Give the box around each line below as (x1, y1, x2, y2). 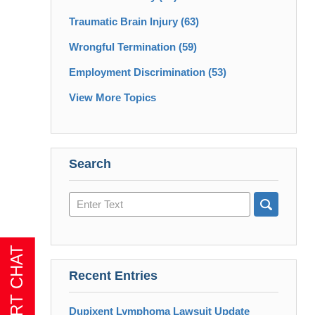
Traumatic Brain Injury (69, 15, 181, 28)
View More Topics (69, 91, 156, 104)
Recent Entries (69, 269, 157, 283)
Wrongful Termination (69, 41, 179, 53)
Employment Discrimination (69, 66, 208, 79)
